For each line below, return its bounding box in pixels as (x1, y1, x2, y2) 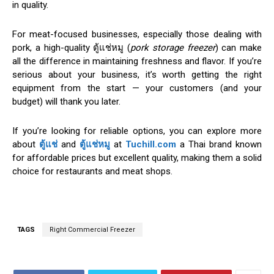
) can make (215, 42, 262, 54)
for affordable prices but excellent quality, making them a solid (12, 152, 262, 164)
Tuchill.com (125, 139, 176, 150)
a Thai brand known (176, 139, 262, 150)
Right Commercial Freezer (50, 226, 135, 234)
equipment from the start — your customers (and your (12, 83, 262, 94)
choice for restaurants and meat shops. (12, 166, 172, 177)
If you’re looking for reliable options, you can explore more (12, 125, 262, 137)
